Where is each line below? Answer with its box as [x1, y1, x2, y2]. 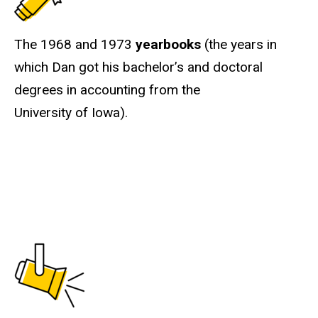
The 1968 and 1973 [14, 36, 136, 53]
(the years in [201, 36, 277, 53]
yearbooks [136, 36, 201, 53]
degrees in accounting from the [14, 82, 200, 99]
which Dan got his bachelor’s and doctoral [14, 59, 263, 76]
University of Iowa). [14, 104, 128, 121]
